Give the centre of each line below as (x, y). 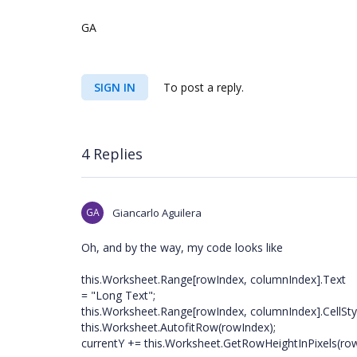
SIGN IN (115, 87)
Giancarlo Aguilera (157, 213)
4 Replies (112, 153)
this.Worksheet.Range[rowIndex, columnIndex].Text (214, 279)
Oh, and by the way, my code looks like (182, 247)
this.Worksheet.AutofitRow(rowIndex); (178, 327)
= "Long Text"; (118, 295)
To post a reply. (202, 87)
